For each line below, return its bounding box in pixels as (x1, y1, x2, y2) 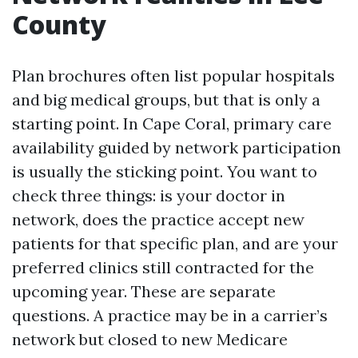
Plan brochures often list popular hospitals (12, 66, 335, 86)
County (12, 7, 106, 42)
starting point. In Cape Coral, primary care (12, 113, 332, 133)
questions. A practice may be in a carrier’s (12, 305, 328, 325)
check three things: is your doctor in (12, 185, 285, 205)
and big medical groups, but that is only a (12, 89, 320, 109)
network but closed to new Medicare (12, 329, 288, 349)
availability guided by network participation (12, 137, 341, 157)
